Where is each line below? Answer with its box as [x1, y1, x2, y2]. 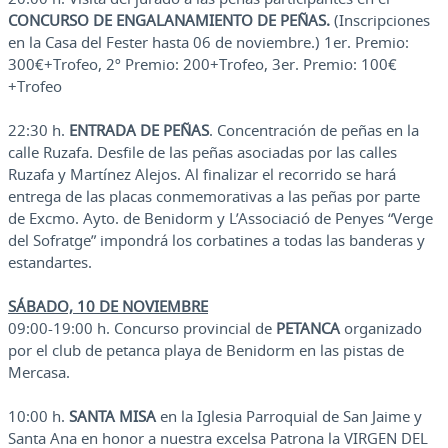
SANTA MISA [69, 406, 156, 427]
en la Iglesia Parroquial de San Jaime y [156, 406, 422, 427]
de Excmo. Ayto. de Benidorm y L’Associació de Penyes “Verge [8, 208, 433, 229]
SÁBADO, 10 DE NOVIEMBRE [8, 296, 208, 317]
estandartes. [8, 252, 92, 273]
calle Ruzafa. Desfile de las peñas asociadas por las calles [8, 142, 397, 163]
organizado [340, 318, 422, 339]
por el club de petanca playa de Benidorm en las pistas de [8, 340, 404, 361]
